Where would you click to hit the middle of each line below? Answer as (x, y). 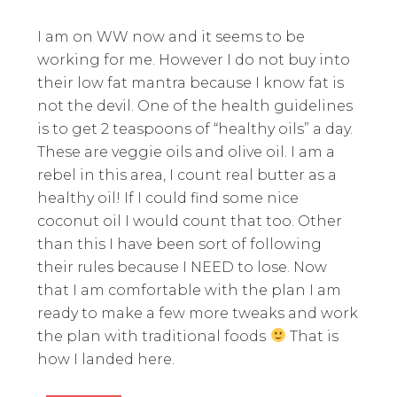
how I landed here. (106, 359)
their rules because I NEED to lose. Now (183, 267)
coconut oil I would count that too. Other (190, 221)
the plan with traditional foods (154, 336)
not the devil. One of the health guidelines (195, 105)
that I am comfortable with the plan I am (190, 290)
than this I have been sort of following (180, 244)
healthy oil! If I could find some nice (168, 198)
